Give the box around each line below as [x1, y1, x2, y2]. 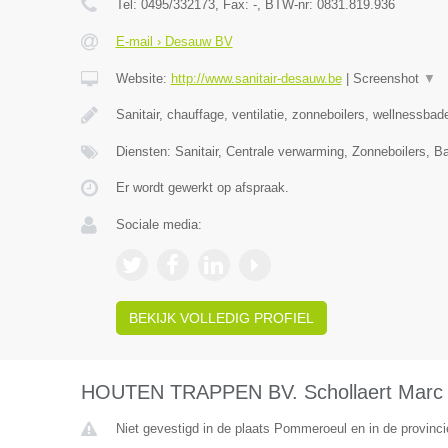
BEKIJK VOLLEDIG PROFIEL [128, 310, 314, 326]
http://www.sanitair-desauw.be [170, 71, 342, 86]
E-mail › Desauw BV [115, 34, 233, 49]
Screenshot [352, 71, 423, 86]
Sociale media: [115, 217, 202, 232]
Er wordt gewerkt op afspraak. [115, 180, 289, 195]
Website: [115, 71, 171, 86]
